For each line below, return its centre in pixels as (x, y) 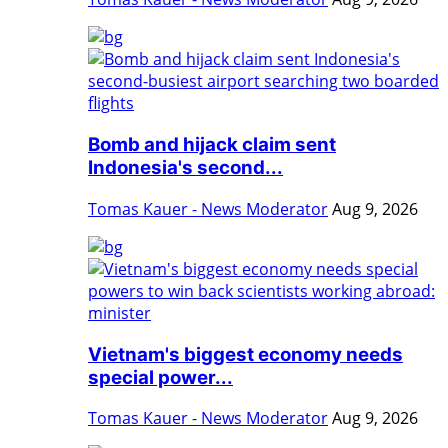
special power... (160, 377)
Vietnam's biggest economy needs (245, 354)
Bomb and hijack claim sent (212, 145)
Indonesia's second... (185, 168)
